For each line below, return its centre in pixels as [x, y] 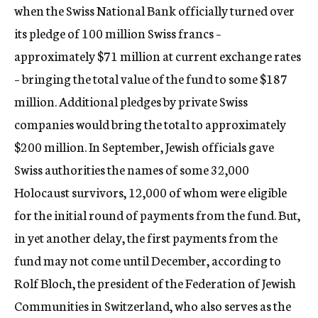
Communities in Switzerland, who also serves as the [153, 305]
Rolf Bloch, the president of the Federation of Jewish [155, 283]
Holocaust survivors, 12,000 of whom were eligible [150, 192]
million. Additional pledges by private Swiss [131, 101]
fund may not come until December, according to [148, 260]
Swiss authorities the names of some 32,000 [132, 169]
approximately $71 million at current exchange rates [158, 55]
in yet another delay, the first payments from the [146, 237]
